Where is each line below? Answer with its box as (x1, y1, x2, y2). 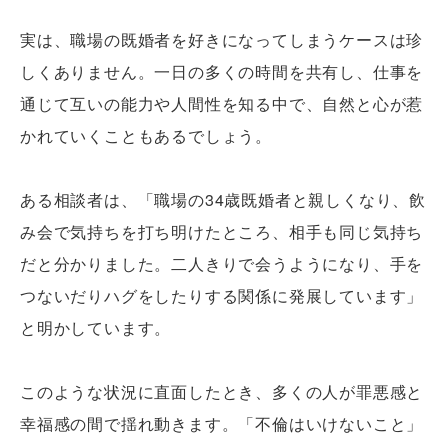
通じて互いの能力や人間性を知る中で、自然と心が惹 (20, 92, 424, 116)
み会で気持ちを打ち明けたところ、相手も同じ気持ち (20, 220, 424, 244)
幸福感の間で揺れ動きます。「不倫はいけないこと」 (20, 412, 424, 436)
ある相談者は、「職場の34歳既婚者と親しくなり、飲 (20, 188, 426, 212)
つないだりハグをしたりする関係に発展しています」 (20, 284, 424, 308)
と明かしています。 (20, 316, 172, 340)
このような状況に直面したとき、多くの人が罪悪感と (20, 380, 424, 404)
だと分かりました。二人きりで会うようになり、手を (20, 252, 424, 276)
